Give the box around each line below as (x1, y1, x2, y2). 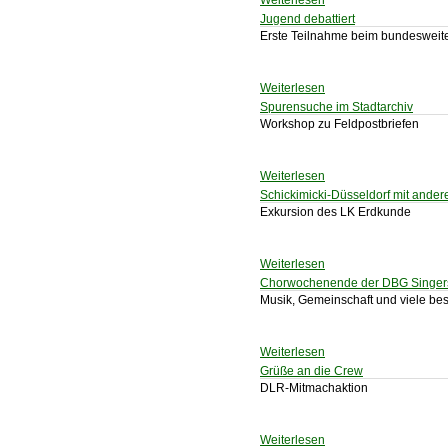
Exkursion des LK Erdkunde (260, 205, 411, 219)
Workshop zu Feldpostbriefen (260, 117, 419, 131)
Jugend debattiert (260, 12, 355, 26)
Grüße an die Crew (260, 364, 363, 378)
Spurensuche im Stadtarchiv (260, 100, 413, 114)
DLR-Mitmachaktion (260, 381, 368, 395)
